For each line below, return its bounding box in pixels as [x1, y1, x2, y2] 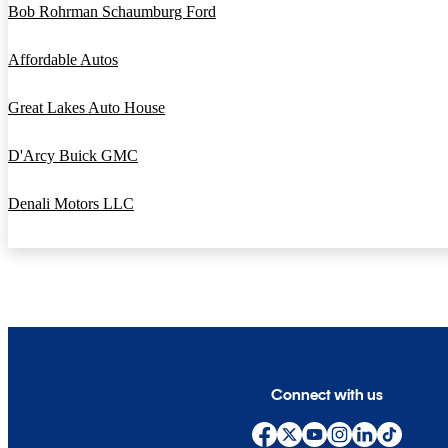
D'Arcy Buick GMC [8, 147, 138, 164]
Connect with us [271, 385, 384, 405]
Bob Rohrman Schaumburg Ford [8, 3, 216, 20]
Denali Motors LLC [8, 195, 134, 212]
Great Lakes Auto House [8, 99, 165, 116]
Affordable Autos [8, 51, 118, 68]
